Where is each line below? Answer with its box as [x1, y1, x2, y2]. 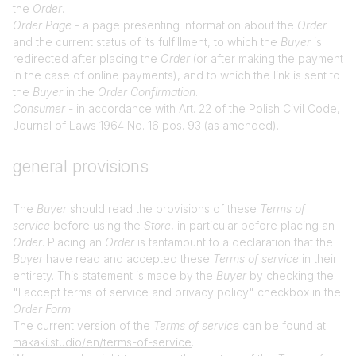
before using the [50, 219, 144, 232]
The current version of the [13, 319, 153, 332]
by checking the [246, 269, 334, 282]
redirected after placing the [13, 52, 161, 65]
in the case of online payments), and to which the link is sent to [13, 68, 340, 82]
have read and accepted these [43, 252, 213, 265]
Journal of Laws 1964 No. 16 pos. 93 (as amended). [13, 118, 279, 132]
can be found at [239, 319, 326, 332]
